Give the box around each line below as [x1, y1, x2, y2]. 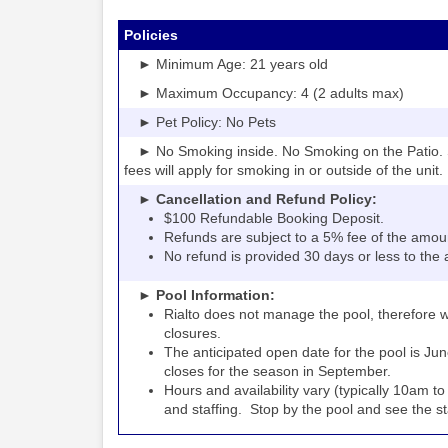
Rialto [164, 306, 204, 322]
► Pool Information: [124, 287, 275, 303]
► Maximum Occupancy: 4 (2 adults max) [124, 85, 404, 101]
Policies [124, 27, 178, 43]
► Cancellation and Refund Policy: [124, 191, 377, 207]
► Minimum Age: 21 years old [124, 56, 328, 72]
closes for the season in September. [164, 363, 391, 379]
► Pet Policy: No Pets [124, 114, 276, 130]
